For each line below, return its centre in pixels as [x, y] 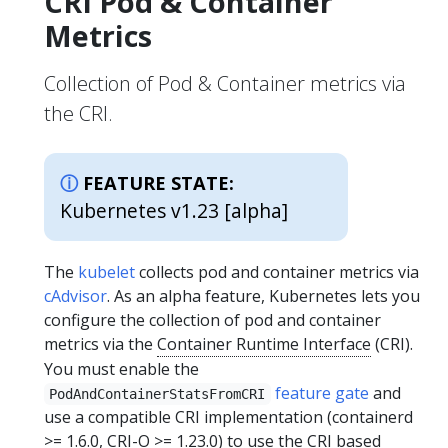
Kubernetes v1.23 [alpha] [174, 210]
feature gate [321, 392]
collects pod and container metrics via [277, 271]
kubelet [106, 271]
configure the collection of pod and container [212, 319]
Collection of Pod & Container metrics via [225, 83]
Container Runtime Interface [264, 343]
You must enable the [121, 368]
